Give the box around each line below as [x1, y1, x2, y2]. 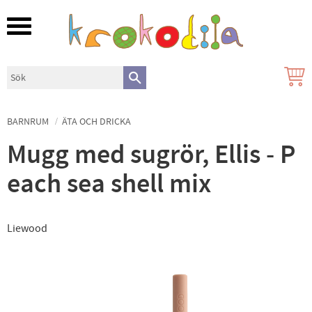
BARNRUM [7, 114, 49, 128]
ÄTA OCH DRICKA [61, 114, 131, 128]
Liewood [7, 221, 47, 235]
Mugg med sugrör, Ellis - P [7, 136, 295, 173]
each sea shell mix [7, 166, 211, 202]
